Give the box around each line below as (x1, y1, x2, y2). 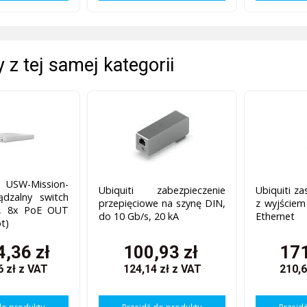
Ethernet (256, 210, 295, 223)
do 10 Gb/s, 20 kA (99, 210, 180, 223)
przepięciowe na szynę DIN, (99, 197, 225, 210)
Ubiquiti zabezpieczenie (99, 184, 225, 197)
